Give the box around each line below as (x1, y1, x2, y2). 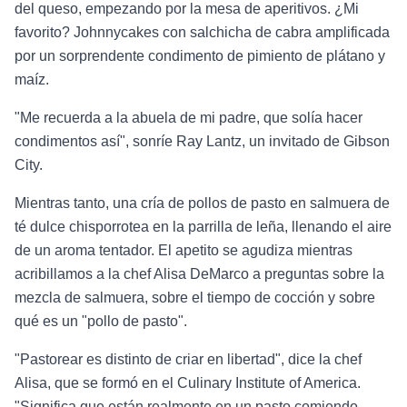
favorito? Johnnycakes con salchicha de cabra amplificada (15, 24, 390, 40)
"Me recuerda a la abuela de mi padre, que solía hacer (15, 109, 362, 125)
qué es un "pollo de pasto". (15, 313, 187, 329)
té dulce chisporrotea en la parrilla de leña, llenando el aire (15, 218, 392, 234)
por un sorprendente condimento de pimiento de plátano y (15, 47, 385, 64)
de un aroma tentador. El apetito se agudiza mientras (15, 242, 352, 258)
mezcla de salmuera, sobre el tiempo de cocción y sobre (15, 289, 375, 305)
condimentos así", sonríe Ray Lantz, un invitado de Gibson (15, 133, 390, 149)
